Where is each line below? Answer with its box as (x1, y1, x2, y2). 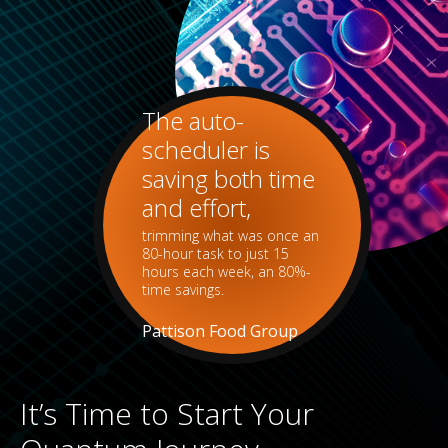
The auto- (141, 104, 244, 138)
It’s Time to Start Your (20, 392, 314, 434)
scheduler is (141, 133, 270, 167)
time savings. (141, 280, 224, 300)
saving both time (141, 162, 315, 196)
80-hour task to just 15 (141, 244, 289, 264)
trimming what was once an (141, 226, 319, 246)
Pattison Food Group (141, 320, 298, 343)
